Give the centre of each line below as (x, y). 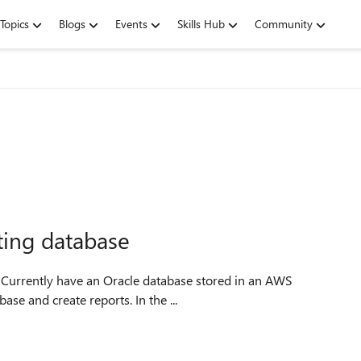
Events (131, 24)
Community (284, 24)
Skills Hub (201, 24)
